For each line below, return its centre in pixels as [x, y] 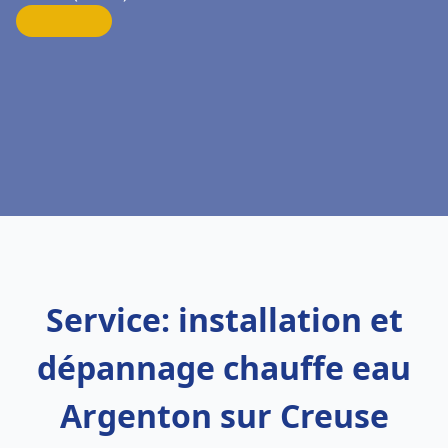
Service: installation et [224, 319]
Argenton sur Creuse [224, 415]
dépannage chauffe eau [224, 367]
